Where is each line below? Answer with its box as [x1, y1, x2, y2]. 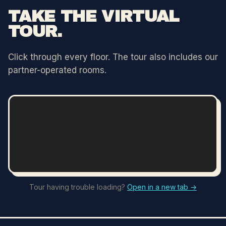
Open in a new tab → [127, 182, 197, 191]
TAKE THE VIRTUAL [8, 7, 179, 25]
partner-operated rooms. [8, 65, 106, 75]
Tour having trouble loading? [29, 182, 127, 191]
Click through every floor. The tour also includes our [8, 51, 218, 62]
